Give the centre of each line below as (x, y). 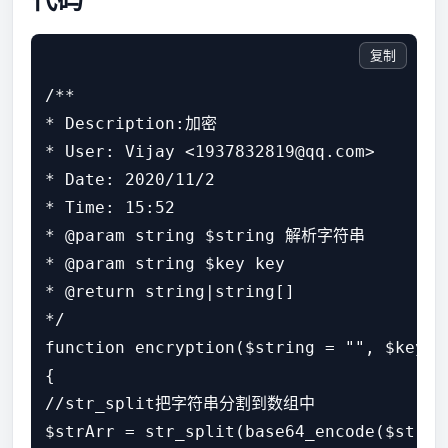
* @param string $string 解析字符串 (205, 235)
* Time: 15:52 (110, 207)
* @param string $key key (165, 263)
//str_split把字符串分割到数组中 (180, 403)
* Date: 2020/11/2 (130, 179)
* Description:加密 (131, 123)
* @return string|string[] (170, 291)
